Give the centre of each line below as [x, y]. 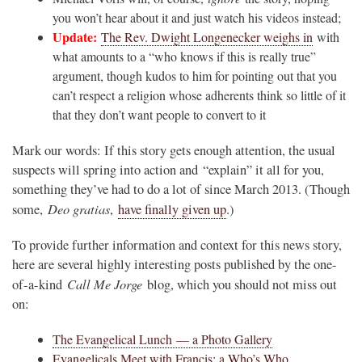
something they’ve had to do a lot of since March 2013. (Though [181, 189]
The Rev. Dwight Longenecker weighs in [207, 36]
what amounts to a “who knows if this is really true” [184, 56]
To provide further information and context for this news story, [177, 244]
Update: [75, 36]
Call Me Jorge [105, 283]
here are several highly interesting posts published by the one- [175, 264]
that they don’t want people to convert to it [159, 114]
